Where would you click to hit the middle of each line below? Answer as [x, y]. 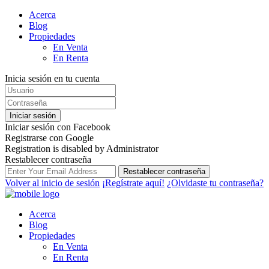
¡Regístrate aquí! [133, 183]
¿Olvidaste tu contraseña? [215, 183]
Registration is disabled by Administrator [82, 149]
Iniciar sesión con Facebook [58, 127]
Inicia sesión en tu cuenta [52, 78]
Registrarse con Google [49, 138]
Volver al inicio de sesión [52, 183]
